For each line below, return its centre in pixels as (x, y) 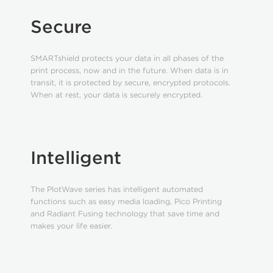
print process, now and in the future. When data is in (129, 70)
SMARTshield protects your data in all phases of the (127, 58)
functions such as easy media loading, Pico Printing (126, 201)
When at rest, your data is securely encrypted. (116, 95)
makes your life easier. (71, 226)
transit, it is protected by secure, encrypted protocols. (130, 83)
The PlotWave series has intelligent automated (116, 189)
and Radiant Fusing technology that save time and (125, 214)
